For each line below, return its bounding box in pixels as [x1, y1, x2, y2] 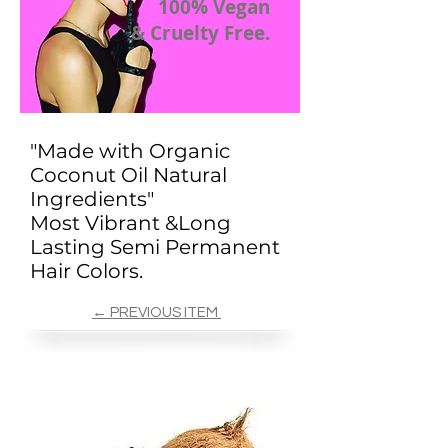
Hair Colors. [30, 259, 143, 283]
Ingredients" [30, 187, 154, 211]
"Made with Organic [30, 139, 230, 163]
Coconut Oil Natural [30, 163, 227, 187]
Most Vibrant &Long [30, 211, 231, 235]
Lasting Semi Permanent [30, 235, 280, 259]
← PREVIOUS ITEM [92, 305, 221, 320]
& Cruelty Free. [131, 20, 270, 46]
